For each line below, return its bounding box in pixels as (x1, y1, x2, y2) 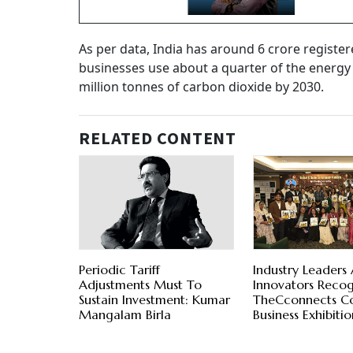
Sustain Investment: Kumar (79, 292, 230, 308)
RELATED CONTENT (79, 126, 237, 152)
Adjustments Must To (79, 277, 202, 293)
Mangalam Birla (79, 307, 171, 323)
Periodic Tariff (79, 262, 160, 278)
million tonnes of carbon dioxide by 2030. (79, 78, 324, 96)
